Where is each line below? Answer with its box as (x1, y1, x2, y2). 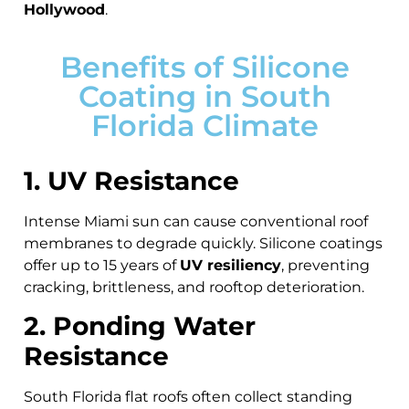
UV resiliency (180, 256, 281, 274)
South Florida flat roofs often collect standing (24, 388, 352, 406)
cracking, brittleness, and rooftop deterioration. (24, 278, 364, 296)
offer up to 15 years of (24, 256, 180, 274)
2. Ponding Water (24, 310, 256, 342)
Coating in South (78, 78, 331, 114)
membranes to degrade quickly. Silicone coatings (24, 234, 383, 252)
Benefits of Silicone (59, 48, 350, 85)
